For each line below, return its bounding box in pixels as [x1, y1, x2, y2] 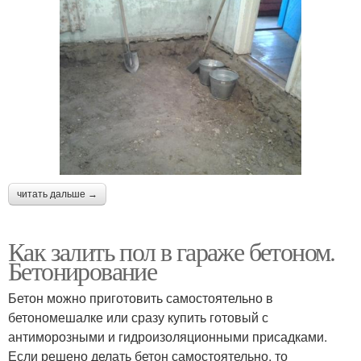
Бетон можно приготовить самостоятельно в [8, 288, 273, 307]
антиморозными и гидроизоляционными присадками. [8, 326, 327, 346]
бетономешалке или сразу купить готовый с [8, 307, 268, 326]
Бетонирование [8, 252, 157, 288]
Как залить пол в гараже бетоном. [8, 233, 335, 268]
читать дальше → [17, 188, 98, 200]
